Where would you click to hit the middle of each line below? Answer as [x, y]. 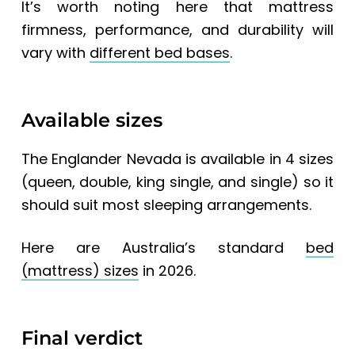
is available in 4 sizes [260, 158]
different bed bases [159, 52]
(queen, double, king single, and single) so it [177, 181]
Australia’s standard [214, 247]
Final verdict [82, 338]
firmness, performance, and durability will [177, 29]
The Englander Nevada [101, 158]
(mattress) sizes [80, 270]
